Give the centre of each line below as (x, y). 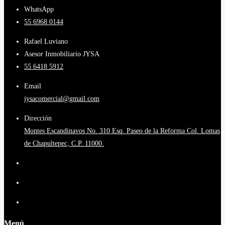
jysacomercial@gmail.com (62, 99)
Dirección (38, 119)
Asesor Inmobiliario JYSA (62, 54)
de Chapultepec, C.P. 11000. (64, 144)
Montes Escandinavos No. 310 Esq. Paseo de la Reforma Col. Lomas (122, 131)
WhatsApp (39, 10)
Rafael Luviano (46, 42)
